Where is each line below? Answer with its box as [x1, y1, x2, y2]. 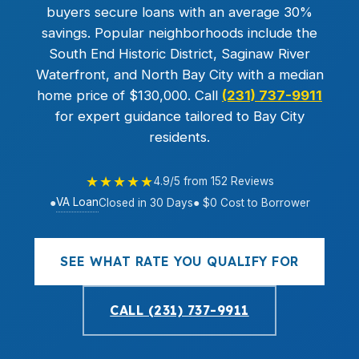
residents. [149, 129, 210, 145]
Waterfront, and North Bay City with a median [35, 67, 324, 83]
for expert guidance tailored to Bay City [54, 108, 305, 124]
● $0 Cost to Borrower [192, 196, 310, 209]
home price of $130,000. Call [37, 87, 222, 103]
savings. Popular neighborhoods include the [42, 25, 317, 41]
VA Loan [55, 196, 99, 208]
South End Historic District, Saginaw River [49, 46, 310, 62]
